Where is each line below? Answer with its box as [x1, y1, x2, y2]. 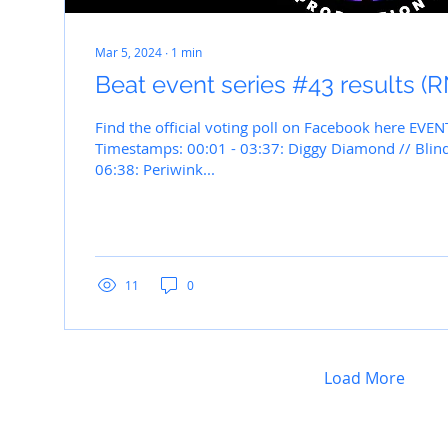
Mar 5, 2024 [95, 44, 162, 60]
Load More [323, 367, 405, 389]
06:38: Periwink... [95, 159, 215, 179]
